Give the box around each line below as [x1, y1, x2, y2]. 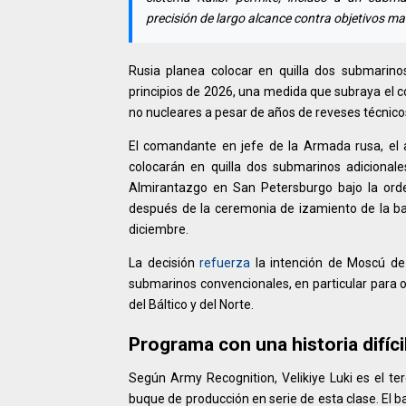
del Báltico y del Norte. [129, 296, 254, 312]
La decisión [129, 255, 199, 270]
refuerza [199, 255, 250, 270]
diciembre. [129, 221, 188, 237]
